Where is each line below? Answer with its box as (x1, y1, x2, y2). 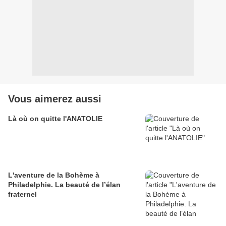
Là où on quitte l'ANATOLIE (8, 115, 102, 123)
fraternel (8, 190, 37, 199)
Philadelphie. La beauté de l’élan (8, 181, 121, 189)
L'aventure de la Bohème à (8, 171, 99, 180)
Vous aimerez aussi (8, 93, 101, 105)
